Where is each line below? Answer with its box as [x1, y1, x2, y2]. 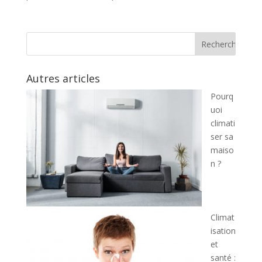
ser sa [210, 130, 233, 142]
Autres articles [26, 71, 100, 85]
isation [210, 225, 236, 236]
